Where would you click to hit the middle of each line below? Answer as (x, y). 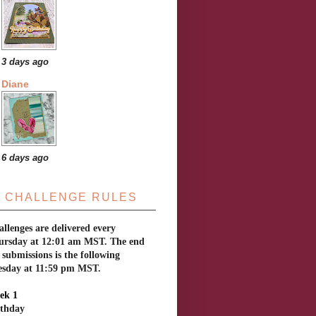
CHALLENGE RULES (71, 197)
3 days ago (25, 62)
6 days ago (25, 158)
